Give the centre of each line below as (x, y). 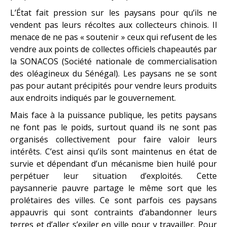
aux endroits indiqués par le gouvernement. (93, 98)
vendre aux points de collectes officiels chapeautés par (113, 49)
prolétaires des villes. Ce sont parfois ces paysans (113, 200)
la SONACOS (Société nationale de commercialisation (113, 61)
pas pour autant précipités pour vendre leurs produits (113, 85)
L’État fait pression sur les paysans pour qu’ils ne (113, 12)
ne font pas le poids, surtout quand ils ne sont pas (113, 127)
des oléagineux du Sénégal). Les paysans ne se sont (113, 73)
